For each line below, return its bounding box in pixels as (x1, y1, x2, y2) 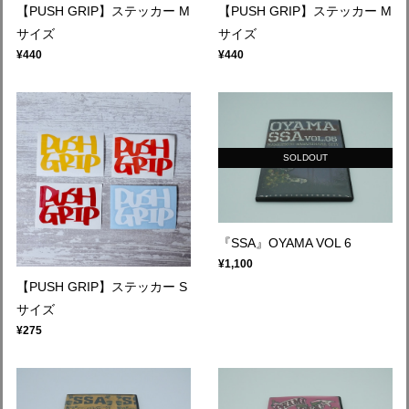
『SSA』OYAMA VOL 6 (218, 236, 351, 251)
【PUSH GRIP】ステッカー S (16, 279, 187, 294)
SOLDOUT (283, 152, 328, 163)
